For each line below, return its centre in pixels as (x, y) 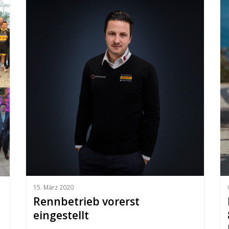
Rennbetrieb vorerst (86, 202)
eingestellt (61, 215)
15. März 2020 (53, 187)
